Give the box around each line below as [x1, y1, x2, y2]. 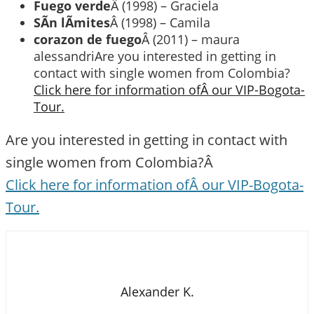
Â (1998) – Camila [110, 14, 210, 31]
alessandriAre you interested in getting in [34, 48, 276, 64]
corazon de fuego [34, 31, 142, 48]
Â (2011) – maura [142, 31, 240, 48]
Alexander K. [120, 283, 194, 300]
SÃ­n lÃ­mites [34, 14, 110, 31]
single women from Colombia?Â [6, 153, 217, 172]
